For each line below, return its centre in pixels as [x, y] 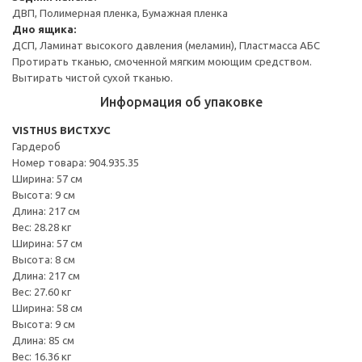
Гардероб [36, 146]
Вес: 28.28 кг [42, 227]
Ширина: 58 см [47, 307]
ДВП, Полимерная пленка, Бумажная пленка [120, 13]
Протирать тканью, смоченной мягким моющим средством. [162, 61]
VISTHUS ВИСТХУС [61, 130]
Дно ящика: [44, 29]
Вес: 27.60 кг [42, 291]
